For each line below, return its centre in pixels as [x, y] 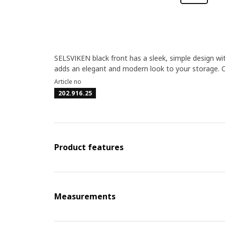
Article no [68, 82]
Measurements [85, 196]
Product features [89, 147]
